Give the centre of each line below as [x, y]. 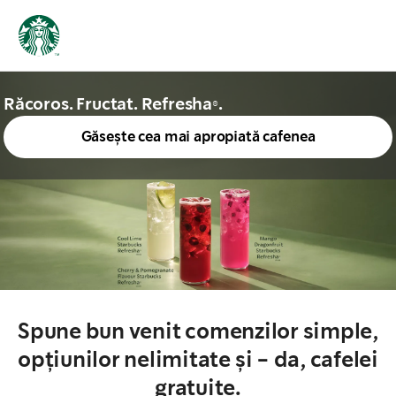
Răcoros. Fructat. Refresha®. [113, 104]
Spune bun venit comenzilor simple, [198, 331]
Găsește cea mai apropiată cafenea [198, 137]
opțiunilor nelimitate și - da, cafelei [198, 360]
